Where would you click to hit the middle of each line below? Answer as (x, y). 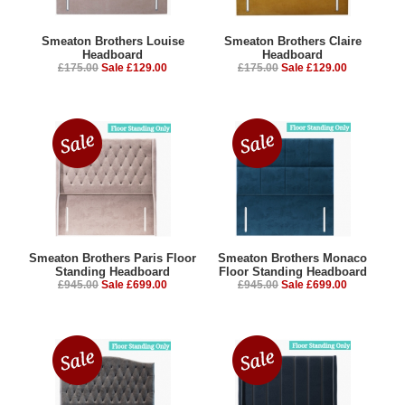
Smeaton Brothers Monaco (292, 258)
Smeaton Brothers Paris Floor (113, 258)
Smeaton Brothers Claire (292, 41)
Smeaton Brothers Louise (113, 41)
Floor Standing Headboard (292, 271)
